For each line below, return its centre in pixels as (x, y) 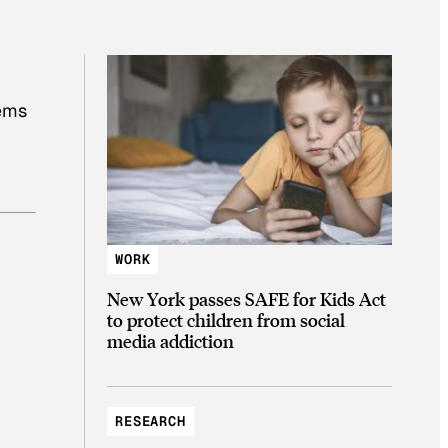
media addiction (170, 341)
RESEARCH (150, 421)
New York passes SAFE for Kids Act (246, 299)
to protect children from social (226, 320)
